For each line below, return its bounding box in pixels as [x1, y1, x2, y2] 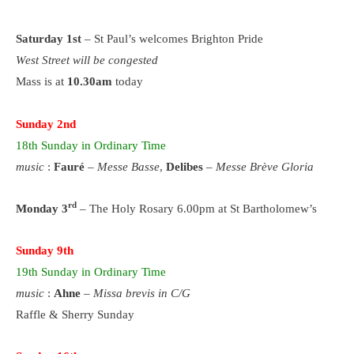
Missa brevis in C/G [93, 287, 190, 300]
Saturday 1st [16, 32, 85, 46]
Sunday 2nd [16, 117, 76, 130]
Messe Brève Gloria [216, 160, 314, 173]
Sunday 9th [16, 244, 73, 258]
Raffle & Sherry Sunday [16, 308, 134, 322]
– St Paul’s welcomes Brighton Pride [85, 32, 263, 46]
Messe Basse [97, 160, 160, 173]
